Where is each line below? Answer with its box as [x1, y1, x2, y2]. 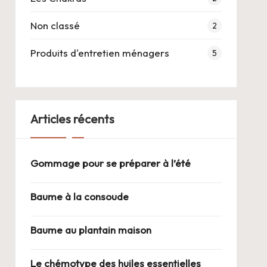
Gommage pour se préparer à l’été [30, 156, 191, 169]
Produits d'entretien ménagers [30, 46, 169, 59]
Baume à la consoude [30, 190, 129, 203]
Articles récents [30, 111, 114, 126]
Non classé [30, 18, 80, 32]
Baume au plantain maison [30, 223, 151, 236]
